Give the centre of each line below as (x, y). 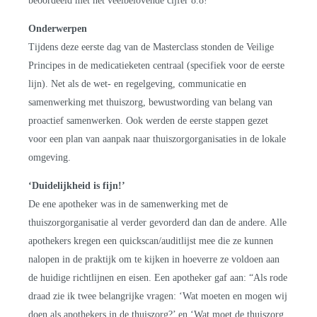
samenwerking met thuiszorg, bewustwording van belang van (151, 102)
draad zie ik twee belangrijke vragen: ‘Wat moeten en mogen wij (158, 296)
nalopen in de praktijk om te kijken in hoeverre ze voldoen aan (154, 259)
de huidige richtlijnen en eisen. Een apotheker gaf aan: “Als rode (158, 277)
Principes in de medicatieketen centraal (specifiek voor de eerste (157, 65)
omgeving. (50, 157)
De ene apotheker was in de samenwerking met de (128, 204)
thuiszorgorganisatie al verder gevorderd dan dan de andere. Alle (158, 222)
